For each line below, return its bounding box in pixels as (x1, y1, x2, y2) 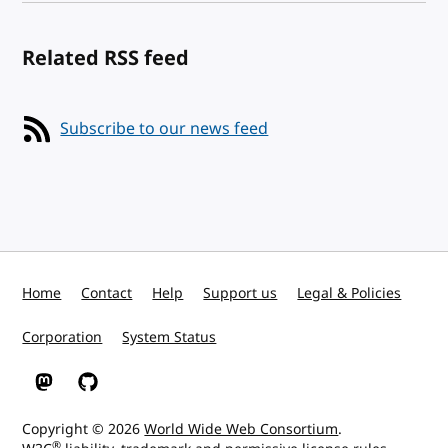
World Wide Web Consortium (144, 419, 339, 440)
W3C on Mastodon (34, 380, 157, 402)
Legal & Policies (297, 283, 402, 304)
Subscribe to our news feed (60, 116, 269, 141)
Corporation (22, 327, 103, 348)
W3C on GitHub (78, 380, 181, 402)
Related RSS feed (22, 43, 190, 73)
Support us (203, 283, 278, 304)
